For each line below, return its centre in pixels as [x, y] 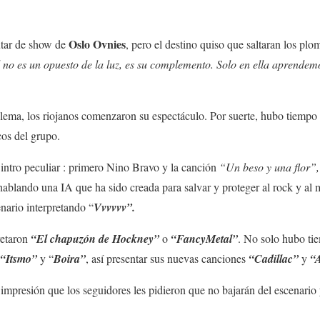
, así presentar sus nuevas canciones [167, 259]
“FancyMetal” [204, 239]
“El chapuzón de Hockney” [96, 239]
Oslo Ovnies [97, 44]
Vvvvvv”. [114, 207]
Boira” [70, 259]
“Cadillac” [274, 259]
